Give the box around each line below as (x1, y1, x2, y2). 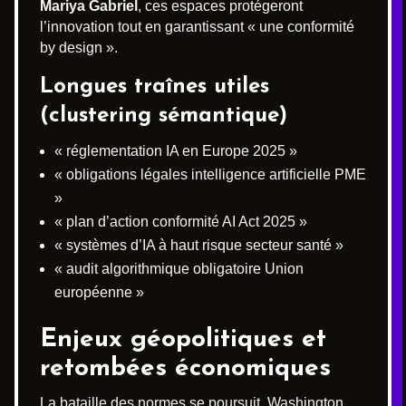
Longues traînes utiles (40, 75, 269, 98)
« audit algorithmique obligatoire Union (54, 260, 304, 276)
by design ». (40, 39, 118, 55)
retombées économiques (40, 355, 331, 382)
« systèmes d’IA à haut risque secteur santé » (54, 237, 343, 253)
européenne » (54, 284, 144, 300)
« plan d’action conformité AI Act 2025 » (54, 213, 307, 229)
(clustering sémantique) (40, 104, 287, 127)
